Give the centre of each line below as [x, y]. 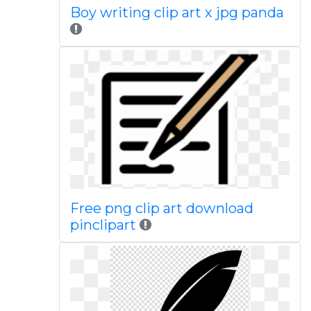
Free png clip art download [161, 208]
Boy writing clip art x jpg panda [177, 12]
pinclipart [104, 225]
